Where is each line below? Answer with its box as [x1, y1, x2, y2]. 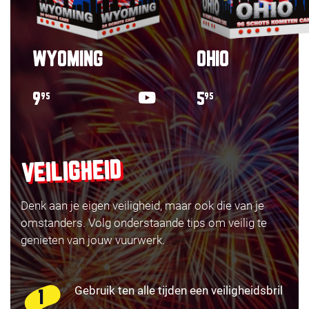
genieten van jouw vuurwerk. [21, 232, 165, 247]
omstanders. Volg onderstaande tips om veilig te [21, 215, 267, 230]
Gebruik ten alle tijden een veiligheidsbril [74, 283, 283, 297]
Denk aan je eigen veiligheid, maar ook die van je [21, 198, 264, 212]
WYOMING [32, 50, 103, 70]
